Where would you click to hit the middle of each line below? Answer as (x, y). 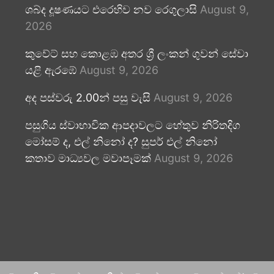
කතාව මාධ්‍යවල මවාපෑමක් (88, 158)
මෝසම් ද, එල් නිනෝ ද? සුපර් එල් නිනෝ (121, 141)
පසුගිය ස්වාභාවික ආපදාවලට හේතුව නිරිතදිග (132, 125)
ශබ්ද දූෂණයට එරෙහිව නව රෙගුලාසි (111, 9)
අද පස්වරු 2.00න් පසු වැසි (87, 97)
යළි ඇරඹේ (50, 70)
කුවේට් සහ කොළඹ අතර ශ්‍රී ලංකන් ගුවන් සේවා (136, 53)
